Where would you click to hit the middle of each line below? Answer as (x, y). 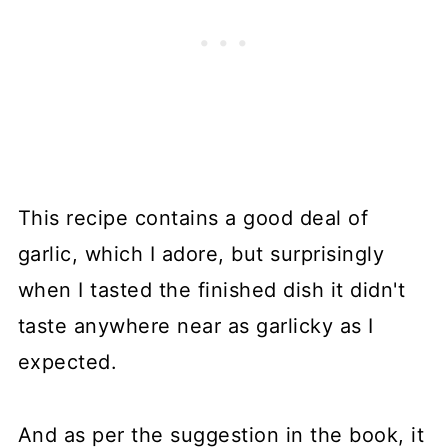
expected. (67, 361)
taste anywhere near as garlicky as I (195, 325)
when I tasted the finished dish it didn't (211, 289)
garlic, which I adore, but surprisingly (201, 253)
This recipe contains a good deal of (193, 217)
